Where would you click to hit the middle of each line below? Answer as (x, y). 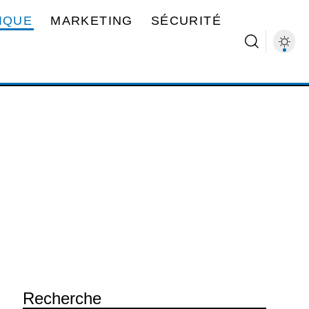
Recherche (62, 298)
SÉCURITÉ (186, 20)
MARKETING (92, 20)
